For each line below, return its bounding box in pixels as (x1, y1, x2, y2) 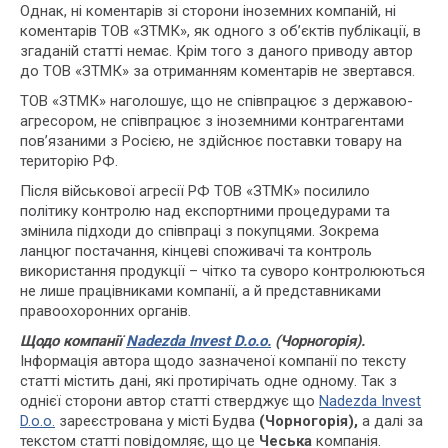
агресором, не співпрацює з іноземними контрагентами (20, 112, 404, 130)
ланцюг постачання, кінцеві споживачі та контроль (20, 242, 372, 260)
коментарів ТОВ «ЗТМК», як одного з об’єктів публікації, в (20, 22, 421, 40)
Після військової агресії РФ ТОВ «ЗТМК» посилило (20, 182, 370, 200)
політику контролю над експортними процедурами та (20, 202, 390, 220)
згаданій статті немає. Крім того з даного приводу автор (20, 42, 413, 60)
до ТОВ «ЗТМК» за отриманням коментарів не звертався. (20, 62, 415, 80)
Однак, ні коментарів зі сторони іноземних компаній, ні (20, 2, 396, 20)
